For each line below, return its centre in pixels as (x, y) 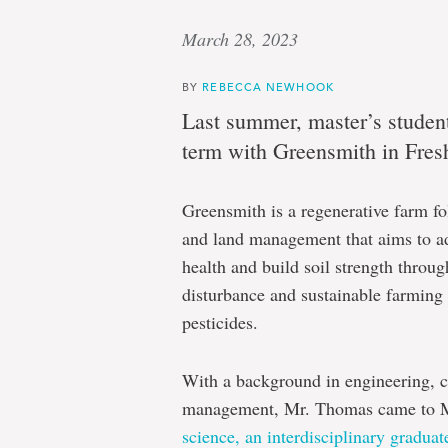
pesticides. (220, 322)
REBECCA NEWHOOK (268, 86)
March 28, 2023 (240, 39)
